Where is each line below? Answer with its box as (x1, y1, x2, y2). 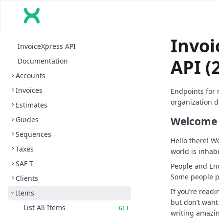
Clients (16, 174, 38, 183)
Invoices (16, 86, 43, 95)
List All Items (23, 203, 66, 212)
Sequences (16, 130, 51, 139)
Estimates (16, 100, 47, 109)
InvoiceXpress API (18, 42, 76, 51)
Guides (16, 115, 39, 124)
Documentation (18, 56, 68, 66)
